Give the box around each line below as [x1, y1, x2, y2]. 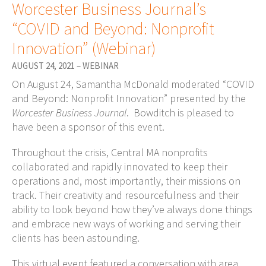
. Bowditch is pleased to [126, 106, 234, 119]
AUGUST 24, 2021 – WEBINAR [12, 60, 119, 71]
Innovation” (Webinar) [12, 37, 156, 59]
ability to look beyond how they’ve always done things [12, 202, 252, 216]
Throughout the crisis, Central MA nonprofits [12, 145, 208, 159]
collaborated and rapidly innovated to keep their [12, 159, 227, 173]
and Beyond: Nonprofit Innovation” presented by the [12, 91, 246, 105]
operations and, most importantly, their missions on [12, 173, 240, 188]
